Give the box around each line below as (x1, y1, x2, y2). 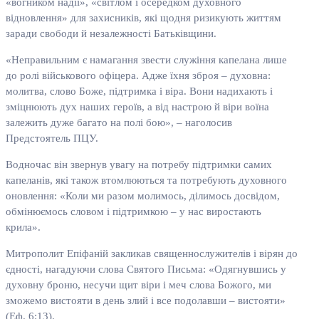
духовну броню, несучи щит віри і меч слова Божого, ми (6, 279, 271, 291)
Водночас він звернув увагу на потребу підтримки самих (6, 159, 272, 171)
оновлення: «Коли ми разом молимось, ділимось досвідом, (6, 190, 280, 202)
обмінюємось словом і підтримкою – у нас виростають (6, 206, 261, 218)
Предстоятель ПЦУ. (6, 132, 98, 145)
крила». (6, 221, 41, 234)
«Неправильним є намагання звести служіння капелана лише (6, 54, 287, 66)
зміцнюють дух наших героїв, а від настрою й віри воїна (6, 101, 269, 113)
